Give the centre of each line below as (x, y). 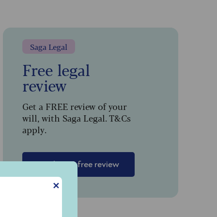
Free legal (56, 70)
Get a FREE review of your (74, 106)
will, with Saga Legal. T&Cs (76, 118)
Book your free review (78, 165)
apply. (34, 130)
